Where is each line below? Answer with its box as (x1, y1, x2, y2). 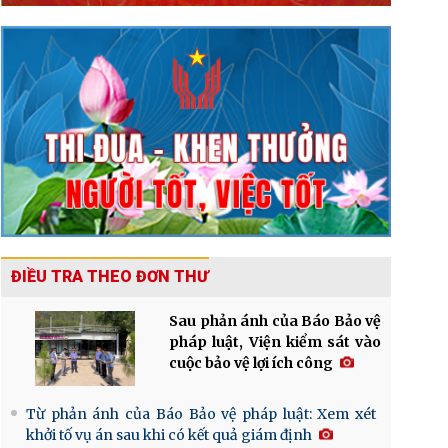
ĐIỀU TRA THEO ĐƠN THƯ (11, 266, 209, 286)
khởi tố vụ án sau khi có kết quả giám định (26, 425, 312, 444)
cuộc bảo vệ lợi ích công (169, 353, 334, 372)
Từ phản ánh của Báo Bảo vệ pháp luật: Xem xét (26, 404, 376, 423)
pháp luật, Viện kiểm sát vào (169, 332, 381, 351)
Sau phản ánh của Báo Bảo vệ (169, 311, 381, 330)
